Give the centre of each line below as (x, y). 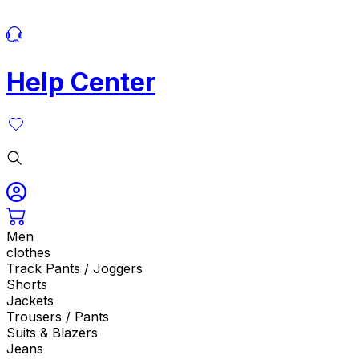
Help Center (81, 82)
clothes (28, 253)
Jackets (30, 301)
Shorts (27, 285)
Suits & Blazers (52, 333)
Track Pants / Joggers (75, 269)
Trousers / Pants (58, 317)
